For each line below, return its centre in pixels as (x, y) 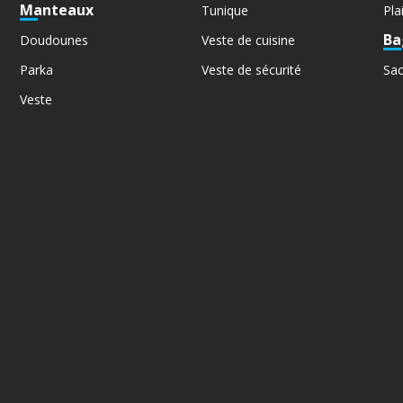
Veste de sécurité (251, 70)
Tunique (224, 11)
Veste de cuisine (248, 40)
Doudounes (54, 40)
